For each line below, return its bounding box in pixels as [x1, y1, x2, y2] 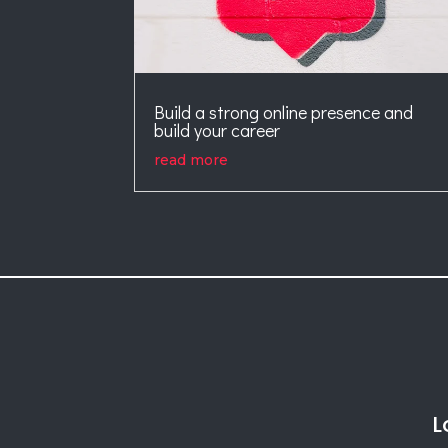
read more [154, 151, 229, 170]
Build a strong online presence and [154, 100, 414, 125]
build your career [154, 118, 281, 143]
